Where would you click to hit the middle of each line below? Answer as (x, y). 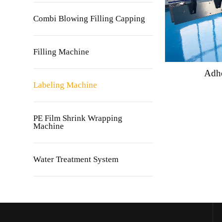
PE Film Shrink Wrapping (78, 118)
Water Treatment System (76, 159)
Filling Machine (61, 52)
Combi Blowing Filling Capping (89, 18)
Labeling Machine (65, 85)
